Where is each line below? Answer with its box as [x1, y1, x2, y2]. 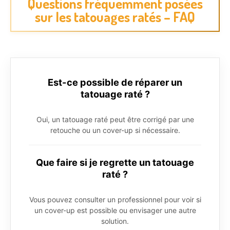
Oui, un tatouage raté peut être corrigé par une [36, 114, 194, 124]
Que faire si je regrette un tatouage [36, 156, 194, 168]
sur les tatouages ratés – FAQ [35, 8, 195, 25]
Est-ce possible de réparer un [48, 76, 182, 88]
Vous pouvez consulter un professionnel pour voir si [29, 195, 201, 204]
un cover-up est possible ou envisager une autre [34, 205, 196, 215]
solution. [101, 216, 129, 225]
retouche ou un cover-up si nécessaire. [50, 125, 180, 135]
